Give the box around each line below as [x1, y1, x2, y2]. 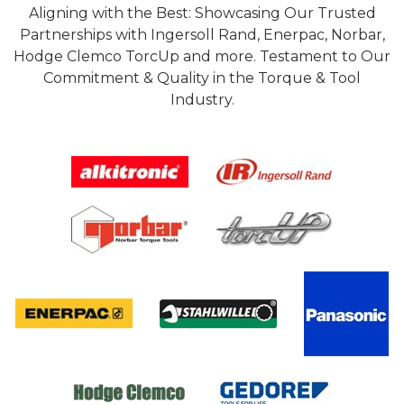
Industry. [170, 90, 234, 108]
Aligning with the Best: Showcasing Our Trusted [28, 4, 376, 22]
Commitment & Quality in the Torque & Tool [43, 69, 361, 87]
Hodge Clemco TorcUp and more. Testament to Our [14, 47, 390, 65]
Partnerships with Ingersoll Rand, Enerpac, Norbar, [19, 25, 385, 43]
